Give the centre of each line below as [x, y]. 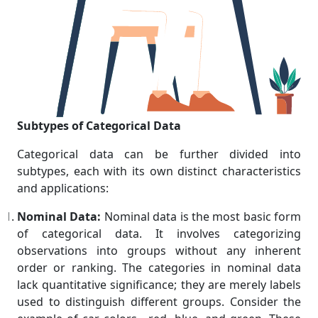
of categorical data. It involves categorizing [159, 234]
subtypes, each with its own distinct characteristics [159, 171]
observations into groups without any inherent [159, 251]
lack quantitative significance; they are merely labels [159, 285]
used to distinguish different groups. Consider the [159, 302]
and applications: [63, 188]
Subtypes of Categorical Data [99, 126]
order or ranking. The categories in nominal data [159, 268]
